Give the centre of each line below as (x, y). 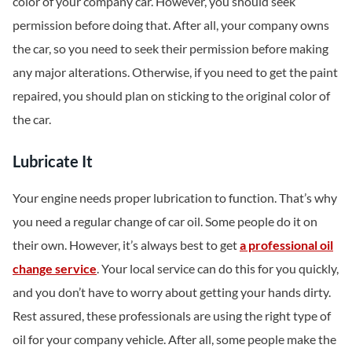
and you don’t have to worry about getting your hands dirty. (172, 292)
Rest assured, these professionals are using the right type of (172, 316)
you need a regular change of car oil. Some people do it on (165, 222)
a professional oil (286, 245)
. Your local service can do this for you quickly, (218, 269)
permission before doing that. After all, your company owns (171, 25)
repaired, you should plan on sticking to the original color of (171, 96)
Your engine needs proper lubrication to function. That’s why (175, 198)
